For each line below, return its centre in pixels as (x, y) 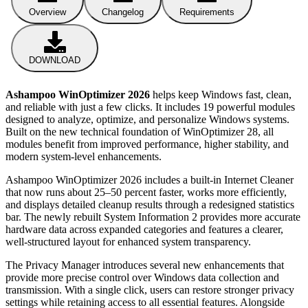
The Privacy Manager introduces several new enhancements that (145, 265)
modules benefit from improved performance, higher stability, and (147, 144)
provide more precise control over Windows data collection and (142, 277)
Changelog (123, 12)
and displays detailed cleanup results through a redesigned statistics (150, 204)
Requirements (207, 12)
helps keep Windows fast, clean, (221, 94)
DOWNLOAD (55, 60)
